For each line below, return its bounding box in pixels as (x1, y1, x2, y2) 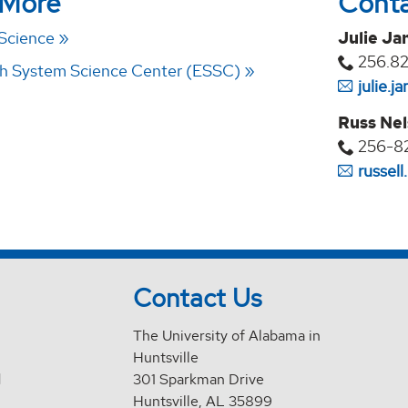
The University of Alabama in (133, 326, 321, 346)
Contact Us (133, 281, 263, 315)
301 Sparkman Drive (133, 370, 265, 390)
